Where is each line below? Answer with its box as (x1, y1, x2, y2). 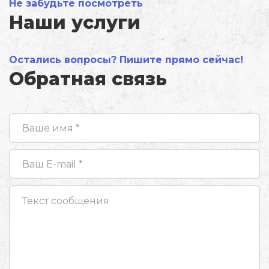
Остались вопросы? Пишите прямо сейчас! (9, 54, 243, 66)
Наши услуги (9, 11, 141, 34)
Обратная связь (9, 68, 167, 91)
